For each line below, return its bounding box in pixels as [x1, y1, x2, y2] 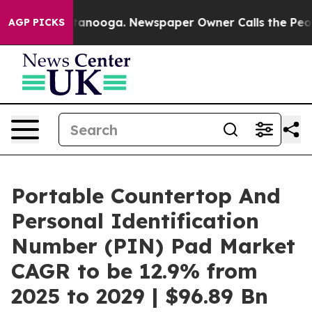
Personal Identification [11, 208, 259, 234]
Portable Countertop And [11, 182, 281, 209]
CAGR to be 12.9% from [11, 258, 258, 284]
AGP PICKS [8, 16, 65, 29]
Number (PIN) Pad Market [11, 233, 295, 259]
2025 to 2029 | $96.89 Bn [11, 283, 268, 309]
